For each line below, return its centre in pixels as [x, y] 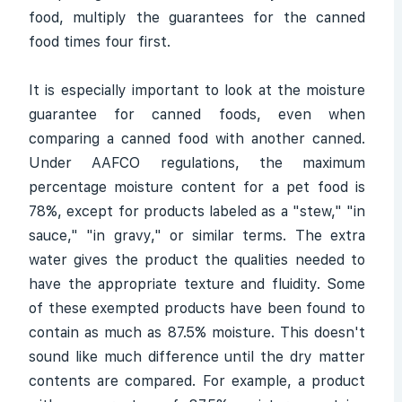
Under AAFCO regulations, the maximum [197, 163]
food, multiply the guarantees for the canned [197, 17]
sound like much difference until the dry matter [197, 357]
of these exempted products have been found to [197, 308]
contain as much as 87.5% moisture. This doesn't [197, 332]
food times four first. [100, 42]
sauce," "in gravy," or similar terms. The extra [197, 236]
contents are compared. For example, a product [197, 381]
